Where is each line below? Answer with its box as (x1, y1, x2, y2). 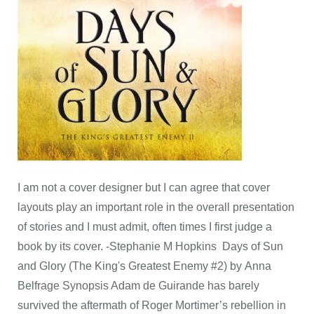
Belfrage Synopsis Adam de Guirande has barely (18, 280, 259, 292)
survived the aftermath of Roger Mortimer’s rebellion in (18, 299, 286, 311)
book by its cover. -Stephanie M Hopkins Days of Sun (18, 240, 283, 252)
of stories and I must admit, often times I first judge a (18, 221, 272, 233)
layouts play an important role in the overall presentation (18, 201, 294, 213)
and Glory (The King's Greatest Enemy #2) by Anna (18, 260, 271, 272)
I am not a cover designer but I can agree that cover (18, 182, 270, 193)
